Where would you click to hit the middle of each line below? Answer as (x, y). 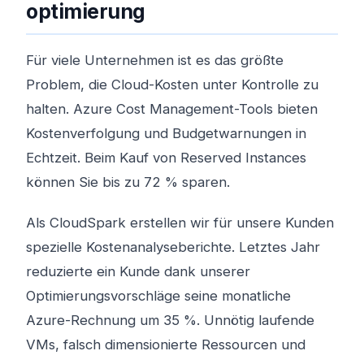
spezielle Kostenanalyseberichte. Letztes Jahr (173, 247)
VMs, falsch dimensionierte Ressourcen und (166, 344)
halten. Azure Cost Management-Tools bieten (172, 109)
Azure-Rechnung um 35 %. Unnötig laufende (170, 320)
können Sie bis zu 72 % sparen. (128, 182)
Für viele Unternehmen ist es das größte (155, 60)
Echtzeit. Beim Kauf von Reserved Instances (166, 158)
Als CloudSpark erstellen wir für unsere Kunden (180, 223)
